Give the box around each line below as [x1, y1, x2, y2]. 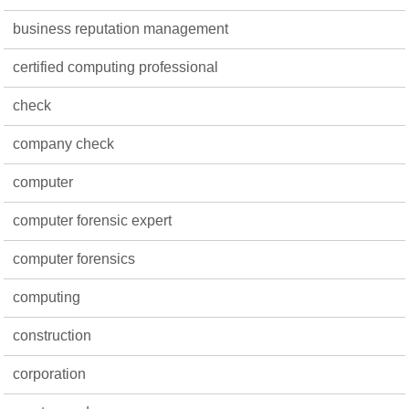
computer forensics [13, 251, 136, 267]
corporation [13, 366, 87, 382]
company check [13, 136, 115, 152]
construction [13, 328, 92, 343]
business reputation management [13, 21, 229, 37]
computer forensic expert [13, 213, 173, 228]
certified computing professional [13, 59, 219, 75]
